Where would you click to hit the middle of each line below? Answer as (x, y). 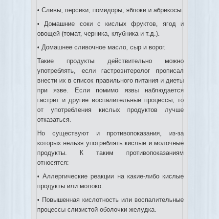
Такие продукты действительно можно (110, 61)
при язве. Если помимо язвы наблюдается (110, 90)
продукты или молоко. (70, 186)
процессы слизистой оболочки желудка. (97, 209)
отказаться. (54, 120)
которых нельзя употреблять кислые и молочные (110, 143)
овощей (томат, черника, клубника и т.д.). (99, 33)
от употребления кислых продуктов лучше (110, 110)
